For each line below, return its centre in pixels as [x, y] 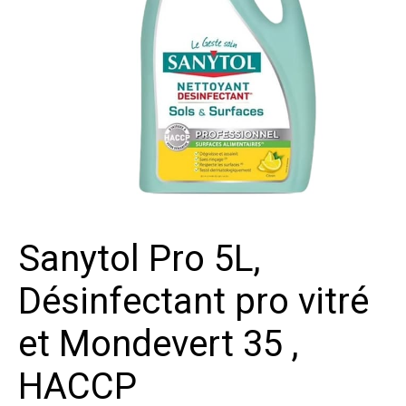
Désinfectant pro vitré [193, 301]
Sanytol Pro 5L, [139, 259]
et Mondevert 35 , [158, 344]
